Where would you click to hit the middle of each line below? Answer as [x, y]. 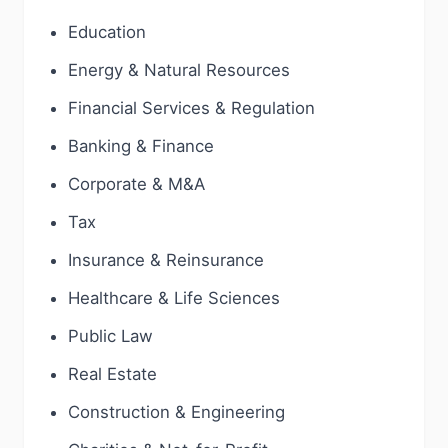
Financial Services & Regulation [191, 108]
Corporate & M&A [136, 184]
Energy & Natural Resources [179, 70]
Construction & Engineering [176, 412]
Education [107, 32]
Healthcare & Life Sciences [174, 298]
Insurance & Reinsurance [166, 260]
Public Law [110, 336]
